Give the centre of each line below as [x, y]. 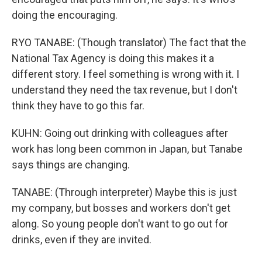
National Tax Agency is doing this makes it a [113, 58]
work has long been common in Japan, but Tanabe [127, 149]
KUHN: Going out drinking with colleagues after [120, 133]
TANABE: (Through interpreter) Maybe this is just [124, 192]
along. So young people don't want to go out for [120, 224]
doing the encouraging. [65, 15]
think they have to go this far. [78, 106]
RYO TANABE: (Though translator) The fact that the [129, 42]
